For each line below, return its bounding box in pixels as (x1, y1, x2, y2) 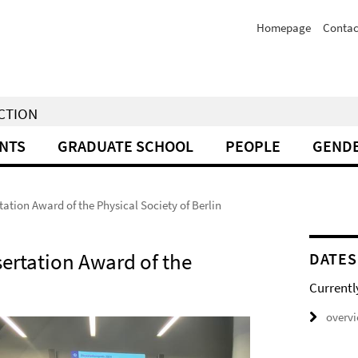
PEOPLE (225, 136, 280, 156)
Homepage (257, 20, 311, 35)
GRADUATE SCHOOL (58, 136, 193, 156)
